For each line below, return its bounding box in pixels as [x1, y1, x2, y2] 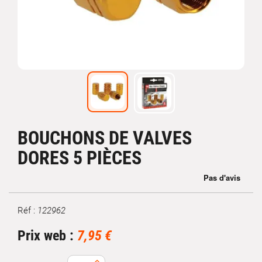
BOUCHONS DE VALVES [18, 127, 192, 149]
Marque [17, 210, 46, 221]
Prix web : [18, 227, 77, 244]
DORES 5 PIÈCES [18, 147, 142, 169]
